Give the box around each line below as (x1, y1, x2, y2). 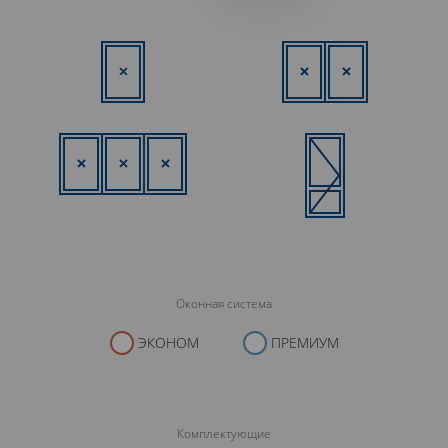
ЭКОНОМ (133, 333, 199, 353)
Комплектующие (177, 425, 271, 442)
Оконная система (176, 295, 272, 312)
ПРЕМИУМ (266, 333, 339, 353)
